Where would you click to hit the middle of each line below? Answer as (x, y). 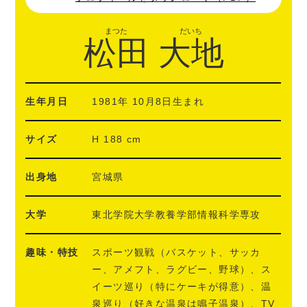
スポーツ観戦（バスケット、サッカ (176, 253)
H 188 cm (117, 139)
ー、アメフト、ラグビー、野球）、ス (182, 270)
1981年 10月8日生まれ (148, 102)
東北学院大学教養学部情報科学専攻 (176, 215)
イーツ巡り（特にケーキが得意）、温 (182, 287)
